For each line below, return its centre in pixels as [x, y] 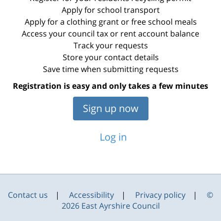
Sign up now [110, 109]
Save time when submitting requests [110, 69]
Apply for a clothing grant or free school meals [110, 22]
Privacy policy [160, 195]
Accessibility [92, 195]
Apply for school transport [110, 10]
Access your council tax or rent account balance [110, 34]
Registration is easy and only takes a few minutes [110, 86]
